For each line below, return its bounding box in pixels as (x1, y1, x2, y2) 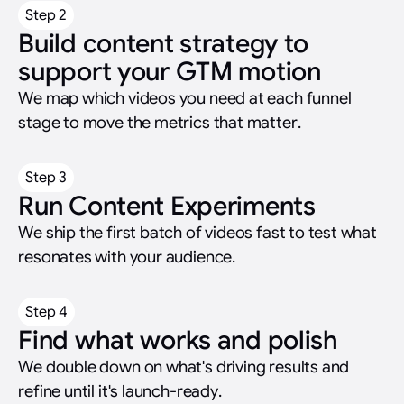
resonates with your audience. (18, 245, 235, 267)
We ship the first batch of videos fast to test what (18, 221, 377, 243)
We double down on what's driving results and (18, 355, 350, 377)
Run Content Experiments (18, 188, 316, 222)
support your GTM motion (18, 54, 321, 87)
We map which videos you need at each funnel (18, 87, 352, 108)
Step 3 (25, 167, 68, 187)
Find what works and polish (18, 323, 338, 356)
